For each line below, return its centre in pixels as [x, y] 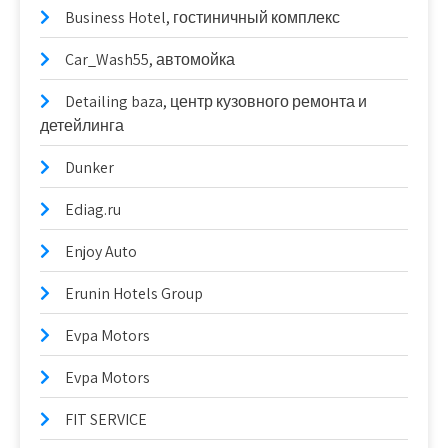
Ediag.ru [93, 209]
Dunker [89, 167]
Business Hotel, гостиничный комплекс [202, 17]
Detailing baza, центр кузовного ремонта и [216, 101]
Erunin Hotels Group [134, 293]
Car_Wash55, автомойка [150, 59]
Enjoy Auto [101, 251]
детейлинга [82, 125]
